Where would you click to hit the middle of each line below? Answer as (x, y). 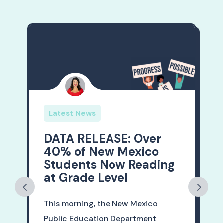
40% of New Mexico (101, 152)
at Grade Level (86, 178)
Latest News (72, 114)
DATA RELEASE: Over (102, 139)
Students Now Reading (109, 165)
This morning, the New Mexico (101, 204)
